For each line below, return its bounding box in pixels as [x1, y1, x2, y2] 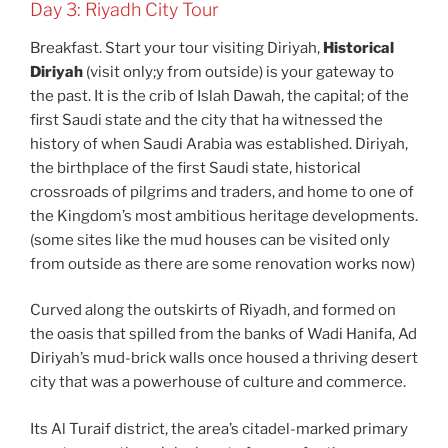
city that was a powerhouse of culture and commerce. [30, 373, 409, 392]
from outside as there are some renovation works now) [30, 254, 415, 273]
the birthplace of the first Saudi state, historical [30, 158, 361, 177]
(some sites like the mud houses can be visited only [30, 230, 390, 249]
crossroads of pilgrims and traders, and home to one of [30, 182, 414, 201]
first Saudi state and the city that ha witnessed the [30, 110, 383, 129]
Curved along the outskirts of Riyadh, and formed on [30, 301, 396, 320]
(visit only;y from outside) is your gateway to [86, 62, 394, 81]
